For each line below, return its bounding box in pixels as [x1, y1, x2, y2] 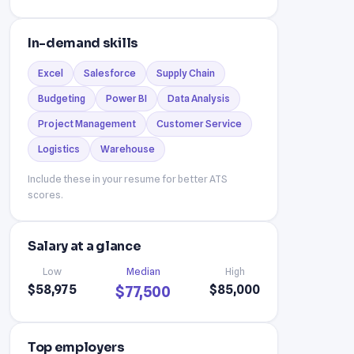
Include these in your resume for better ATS [28, 172, 228, 185]
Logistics [38, 142, 80, 155]
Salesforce [84, 66, 136, 79]
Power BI [106, 92, 147, 104]
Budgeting [38, 92, 85, 104]
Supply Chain [156, 66, 215, 79]
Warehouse [100, 142, 155, 155]
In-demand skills [28, 34, 138, 51]
